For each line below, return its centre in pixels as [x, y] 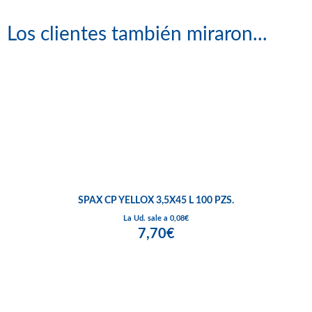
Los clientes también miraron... [137, 34]
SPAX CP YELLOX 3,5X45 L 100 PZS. [156, 201]
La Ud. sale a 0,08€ [156, 219]
